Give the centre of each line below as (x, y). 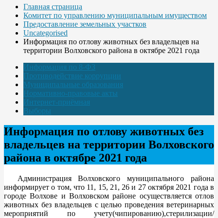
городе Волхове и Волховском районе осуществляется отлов (109, 196)
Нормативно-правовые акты (71, 93)
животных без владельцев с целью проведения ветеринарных (109, 204)
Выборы (37, 110)
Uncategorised (45, 33)
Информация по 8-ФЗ (59, 67)
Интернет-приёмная (57, 102)
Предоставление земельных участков (85, 24)
